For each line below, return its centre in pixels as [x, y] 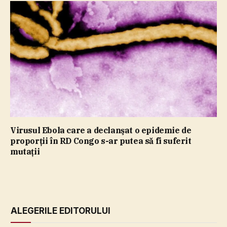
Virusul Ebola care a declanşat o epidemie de [101, 130]
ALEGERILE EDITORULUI [61, 211]
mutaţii [25, 152]
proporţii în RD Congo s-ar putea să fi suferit [101, 141]
